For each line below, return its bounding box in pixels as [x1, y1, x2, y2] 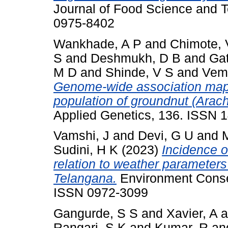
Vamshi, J [53, 129, 109, 143]
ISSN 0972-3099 [53, 186, 148, 200]
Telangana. [53, 172, 117, 186]
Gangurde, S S [53, 207, 138, 221]
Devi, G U [138, 129, 193, 143]
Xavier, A [166, 207, 217, 221]
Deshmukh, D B [91, 51, 181, 65]
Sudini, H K [53, 143, 118, 157]
